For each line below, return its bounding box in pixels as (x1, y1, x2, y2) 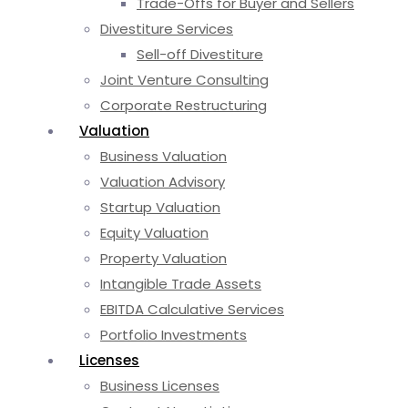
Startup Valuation (100, 197, 220, 217)
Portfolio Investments (100, 324, 247, 344)
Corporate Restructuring (100, 95, 267, 115)
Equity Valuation (100, 222, 209, 242)
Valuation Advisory (100, 171, 225, 191)
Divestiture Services (100, 18, 233, 38)
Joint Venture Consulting (100, 69, 269, 89)
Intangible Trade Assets (100, 273, 261, 293)
